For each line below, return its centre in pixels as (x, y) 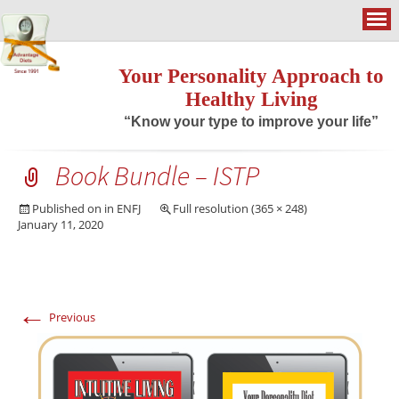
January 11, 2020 (61, 224)
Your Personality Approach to (252, 76)
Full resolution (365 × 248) (240, 208)
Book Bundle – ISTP (157, 175)
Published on (68, 208)
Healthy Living (251, 99)
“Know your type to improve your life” (252, 122)
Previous (71, 317)
